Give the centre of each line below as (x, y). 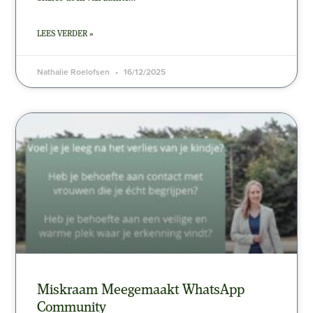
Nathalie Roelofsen (75, 72)
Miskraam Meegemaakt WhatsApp (141, 291)
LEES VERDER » (65, 35)
